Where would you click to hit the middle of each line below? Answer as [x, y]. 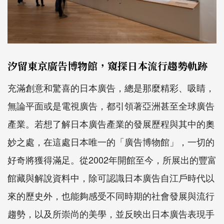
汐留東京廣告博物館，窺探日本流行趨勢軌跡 [107, 65]
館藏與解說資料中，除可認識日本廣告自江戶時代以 [111, 177]
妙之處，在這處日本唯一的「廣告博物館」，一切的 [111, 141]
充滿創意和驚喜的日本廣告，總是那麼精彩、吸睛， [111, 87]
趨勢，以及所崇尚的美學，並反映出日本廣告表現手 [111, 213]
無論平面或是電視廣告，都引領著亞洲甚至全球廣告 [111, 105]
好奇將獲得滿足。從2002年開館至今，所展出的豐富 [112, 159]
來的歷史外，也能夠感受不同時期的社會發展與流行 [111, 195]
